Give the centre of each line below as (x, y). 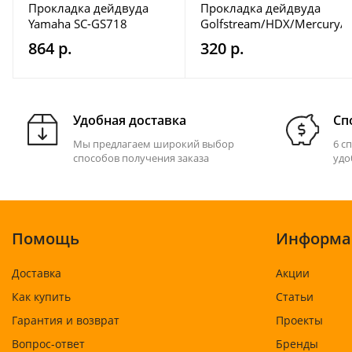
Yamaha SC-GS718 (78, 24)
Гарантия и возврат (66, 320)
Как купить (41, 297)
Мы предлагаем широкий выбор (154, 144)
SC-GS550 (227, 39)
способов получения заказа (141, 158)
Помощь (46, 238)
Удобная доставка (130, 120)
